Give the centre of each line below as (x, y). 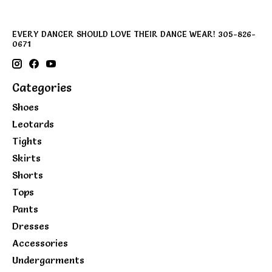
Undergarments (48, 260)
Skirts (26, 158)
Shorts (28, 175)
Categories (42, 88)
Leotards (33, 124)
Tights (27, 141)
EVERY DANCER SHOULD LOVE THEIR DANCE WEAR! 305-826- (134, 34)
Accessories (40, 243)
